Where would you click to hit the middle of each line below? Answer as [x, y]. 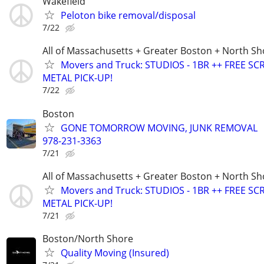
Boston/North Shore [88, 238]
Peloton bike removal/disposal [128, 16]
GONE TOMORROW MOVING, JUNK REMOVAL [159, 128]
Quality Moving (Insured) [115, 253]
